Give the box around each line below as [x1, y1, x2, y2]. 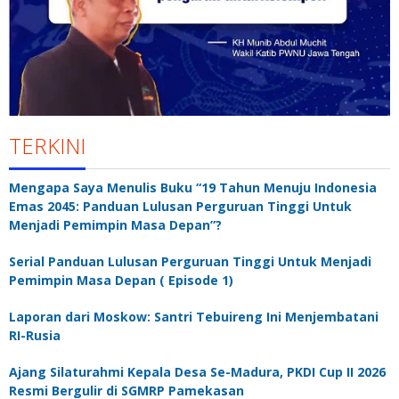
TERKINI [9, 130, 85, 160]
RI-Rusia [9, 326, 61, 344]
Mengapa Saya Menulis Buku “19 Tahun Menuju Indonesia [9, 178, 377, 196]
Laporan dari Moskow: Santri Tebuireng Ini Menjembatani [9, 307, 382, 325]
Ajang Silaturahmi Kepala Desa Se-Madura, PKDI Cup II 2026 [9, 362, 386, 380]
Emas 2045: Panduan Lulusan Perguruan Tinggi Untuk [9, 197, 352, 215]
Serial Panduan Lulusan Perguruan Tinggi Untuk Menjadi [9, 252, 371, 270]
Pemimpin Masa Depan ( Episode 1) [9, 271, 233, 289]
